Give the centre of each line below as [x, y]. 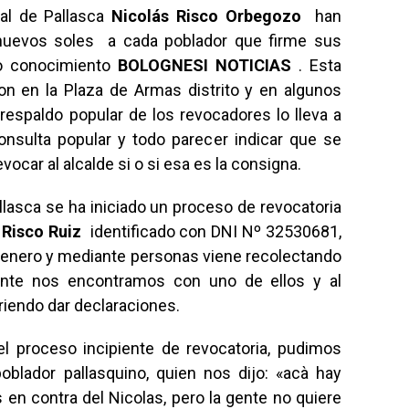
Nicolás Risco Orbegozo [206, 16]
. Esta [316, 65]
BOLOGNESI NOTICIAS [204, 65]
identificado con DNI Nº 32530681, [211, 231]
